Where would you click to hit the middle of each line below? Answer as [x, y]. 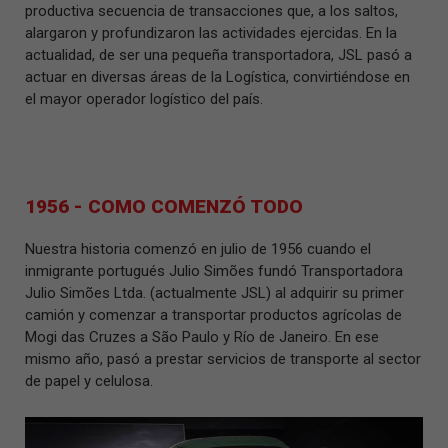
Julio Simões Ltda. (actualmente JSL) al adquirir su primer [214, 293]
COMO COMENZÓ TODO [195, 206]
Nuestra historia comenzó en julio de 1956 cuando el [198, 249]
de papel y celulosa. [89, 381]
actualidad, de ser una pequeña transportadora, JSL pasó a [218, 55]
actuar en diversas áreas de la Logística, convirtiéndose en [217, 77]
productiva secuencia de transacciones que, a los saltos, [211, 11]
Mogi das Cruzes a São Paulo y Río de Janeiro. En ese [202, 337]
